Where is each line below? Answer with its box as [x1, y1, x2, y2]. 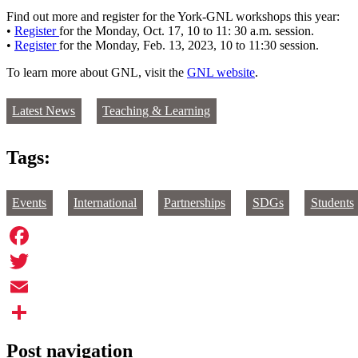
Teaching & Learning [102, 104, 211, 118]
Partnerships [163, 196, 225, 210]
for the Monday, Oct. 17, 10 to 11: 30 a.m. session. [59, 23, 314, 38]
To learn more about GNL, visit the [6, 65, 187, 79]
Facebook [6, 253, 56, 268]
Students [310, 196, 354, 210]
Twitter [6, 279, 42, 293]
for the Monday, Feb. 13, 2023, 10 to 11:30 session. [59, 38, 319, 52]
